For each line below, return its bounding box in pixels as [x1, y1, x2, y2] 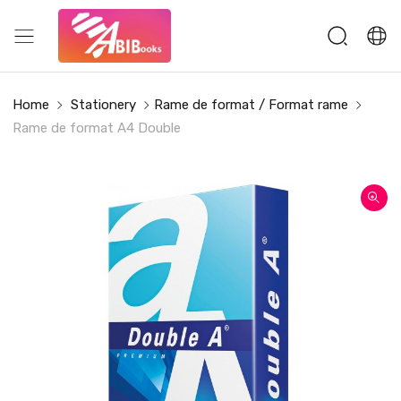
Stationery [71, 97, 136, 113]
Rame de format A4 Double [13, 120, 181, 136]
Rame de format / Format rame [154, 97, 348, 113]
